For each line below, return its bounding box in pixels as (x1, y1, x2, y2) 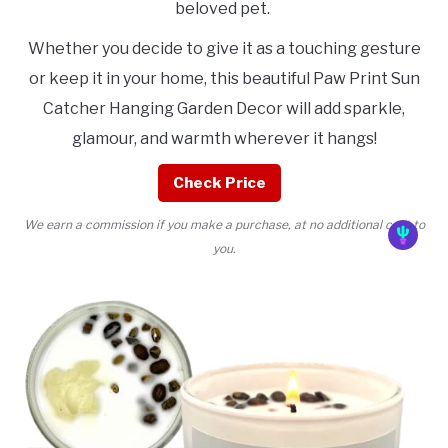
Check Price (172, 173, 266, 192)
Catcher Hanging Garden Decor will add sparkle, (43, 98, 405, 118)
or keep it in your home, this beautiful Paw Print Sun (28, 68, 420, 88)
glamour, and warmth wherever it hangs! (71, 128, 377, 148)
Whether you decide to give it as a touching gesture (27, 38, 421, 58)
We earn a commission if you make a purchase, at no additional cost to (23, 216, 425, 232)
